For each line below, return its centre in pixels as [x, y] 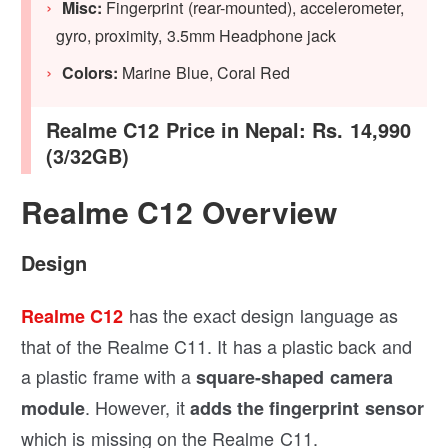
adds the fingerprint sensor [304, 408]
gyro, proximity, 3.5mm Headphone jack [196, 36]
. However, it [135, 407]
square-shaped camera [292, 377]
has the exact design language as [260, 315]
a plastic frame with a [106, 376]
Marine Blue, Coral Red [204, 73]
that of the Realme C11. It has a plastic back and [216, 346]
